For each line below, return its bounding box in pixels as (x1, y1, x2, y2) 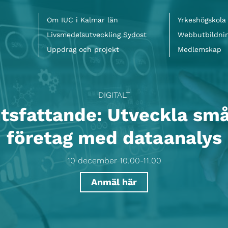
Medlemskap (178, 45, 221, 53)
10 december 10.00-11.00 (67, 156, 161, 165)
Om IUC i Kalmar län (47, 16, 118, 24)
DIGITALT (98, 90, 130, 100)
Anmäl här (91, 177, 137, 187)
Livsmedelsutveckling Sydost (47, 31, 147, 39)
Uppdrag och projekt (47, 45, 119, 53)
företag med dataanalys (6, 127, 222, 149)
